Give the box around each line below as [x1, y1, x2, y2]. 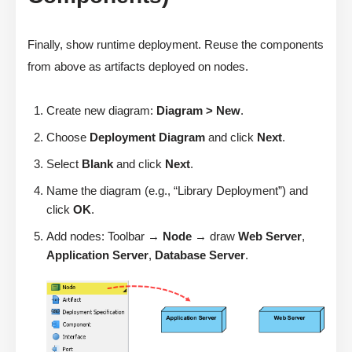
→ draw [192, 229, 238, 243]
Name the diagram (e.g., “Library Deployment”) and [46, 183, 308, 197]
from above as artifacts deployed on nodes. [27, 59, 248, 73]
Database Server [155, 247, 245, 262]
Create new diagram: [46, 103, 156, 117]
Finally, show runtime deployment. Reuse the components [27, 37, 324, 51]
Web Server [238, 229, 302, 243]
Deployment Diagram [90, 130, 205, 144]
